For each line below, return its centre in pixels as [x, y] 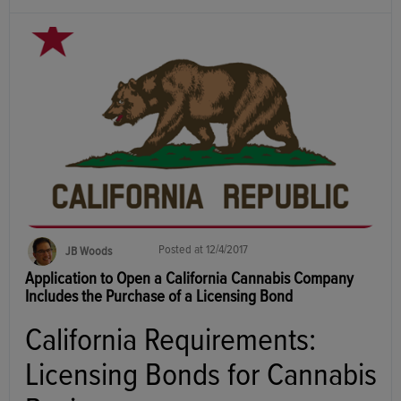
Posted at [182, 249]
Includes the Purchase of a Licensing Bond [159, 297]
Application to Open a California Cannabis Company [189, 279]
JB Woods [89, 252]
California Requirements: [174, 341]
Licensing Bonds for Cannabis [201, 376]
